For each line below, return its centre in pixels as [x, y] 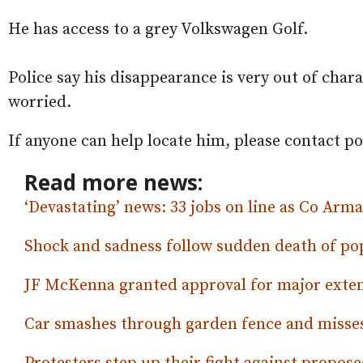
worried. [40, 102]
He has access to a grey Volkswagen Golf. [158, 30]
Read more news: [113, 182]
